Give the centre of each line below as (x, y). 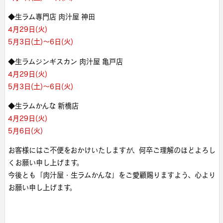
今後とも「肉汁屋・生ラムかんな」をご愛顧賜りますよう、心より (111, 175)
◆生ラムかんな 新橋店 (43, 106)
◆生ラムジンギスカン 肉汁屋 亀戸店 (65, 61)
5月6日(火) (25, 131)
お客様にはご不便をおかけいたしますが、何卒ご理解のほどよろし (111, 150)
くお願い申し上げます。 (45, 163)
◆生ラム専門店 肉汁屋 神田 (51, 17)
